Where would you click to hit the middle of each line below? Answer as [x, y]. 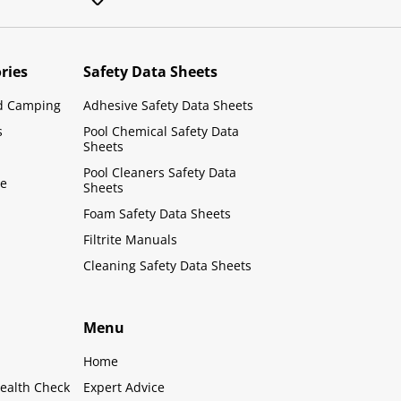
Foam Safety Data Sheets [158, 213]
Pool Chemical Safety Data [162, 131]
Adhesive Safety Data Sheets [169, 105]
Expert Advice [124, 387]
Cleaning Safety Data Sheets [168, 265]
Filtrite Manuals [131, 239]
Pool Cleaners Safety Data [160, 172]
